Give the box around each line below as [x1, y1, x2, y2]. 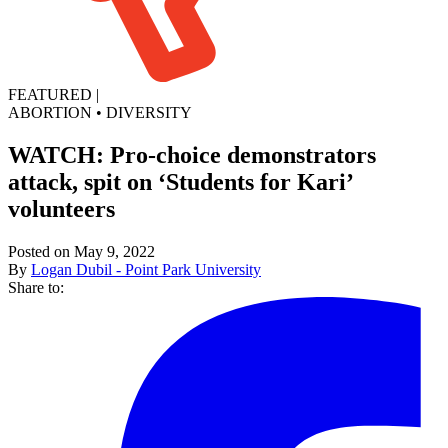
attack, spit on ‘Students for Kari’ [8, 168, 352, 195]
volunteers [8, 195, 115, 222]
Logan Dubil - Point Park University [31, 260, 261, 278]
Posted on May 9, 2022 [8, 242, 155, 260]
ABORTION [8, 103, 92, 121]
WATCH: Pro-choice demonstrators [8, 141, 376, 168]
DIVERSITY [106, 103, 192, 121]
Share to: [8, 278, 64, 296]
